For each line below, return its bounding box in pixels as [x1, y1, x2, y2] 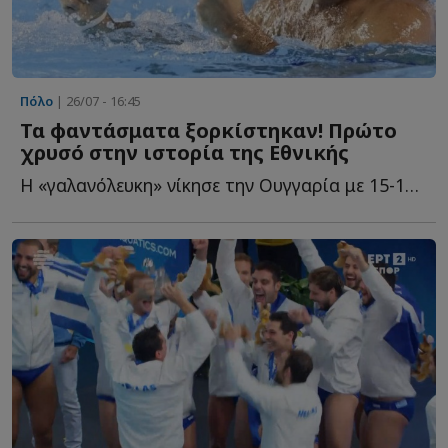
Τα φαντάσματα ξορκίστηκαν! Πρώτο [20, 116, 397, 144]
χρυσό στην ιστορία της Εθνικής [20, 138, 349, 166]
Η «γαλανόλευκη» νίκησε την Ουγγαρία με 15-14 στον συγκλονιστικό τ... [405, 172, 419, 197]
